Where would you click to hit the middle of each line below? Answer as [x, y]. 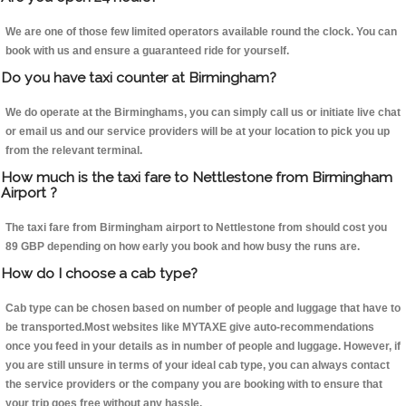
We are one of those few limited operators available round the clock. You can [201, 32]
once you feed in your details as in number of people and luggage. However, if [203, 347]
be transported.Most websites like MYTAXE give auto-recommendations [190, 328]
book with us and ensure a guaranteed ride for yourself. [147, 51]
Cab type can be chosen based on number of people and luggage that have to [203, 309]
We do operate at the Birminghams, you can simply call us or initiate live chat [203, 113]
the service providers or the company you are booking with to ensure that [194, 385]
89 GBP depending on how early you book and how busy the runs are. [183, 247]
